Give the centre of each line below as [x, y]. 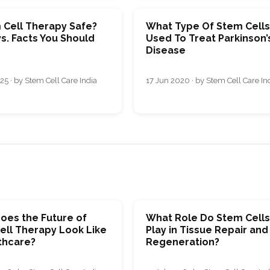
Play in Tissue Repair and [207, 230]
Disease [166, 50]
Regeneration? [183, 242]
